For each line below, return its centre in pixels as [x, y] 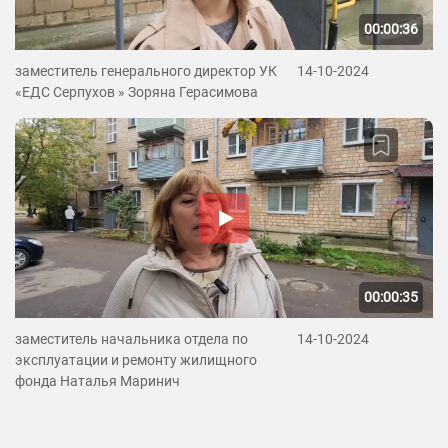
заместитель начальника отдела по [131, 339]
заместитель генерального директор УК [146, 71]
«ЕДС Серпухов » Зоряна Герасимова [136, 92]
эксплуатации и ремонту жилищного [136, 360]
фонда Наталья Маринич [97, 381]
